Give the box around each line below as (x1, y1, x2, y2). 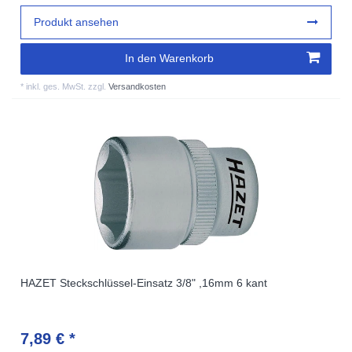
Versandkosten (108, 81, 167, 91)
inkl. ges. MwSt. (26, 81, 86, 91)
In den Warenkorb (125, 52, 214, 65)
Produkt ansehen (34, 15, 119, 28)
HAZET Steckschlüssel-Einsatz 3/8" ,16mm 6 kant (20, 276, 268, 289)
